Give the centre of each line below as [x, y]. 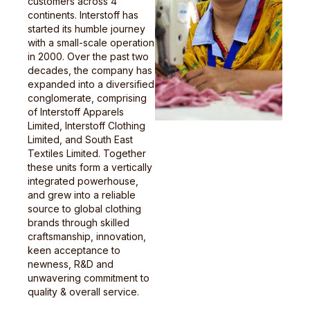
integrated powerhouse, [83, 181]
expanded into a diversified [91, 84]
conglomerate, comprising [87, 98]
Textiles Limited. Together [87, 153]
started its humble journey [86, 29]
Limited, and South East [80, 139]
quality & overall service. [83, 292]
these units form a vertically [90, 167]
